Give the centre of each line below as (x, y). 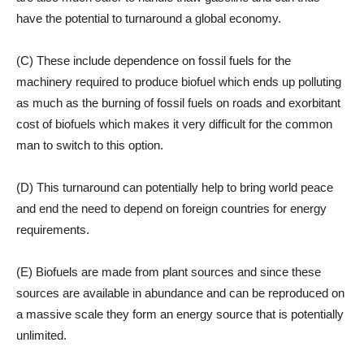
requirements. (53, 230)
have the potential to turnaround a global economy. (149, 19)
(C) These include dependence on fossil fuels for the (154, 61)
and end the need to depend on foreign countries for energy (171, 209)
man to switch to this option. (90, 145)
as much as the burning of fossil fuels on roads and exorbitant (178, 103)
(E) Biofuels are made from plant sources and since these (169, 272)
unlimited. (41, 336)
